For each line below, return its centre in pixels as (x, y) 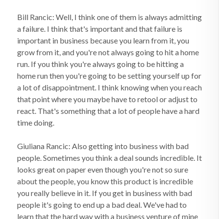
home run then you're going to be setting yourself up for (109, 76)
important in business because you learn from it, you (103, 40)
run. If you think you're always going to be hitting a (100, 64)
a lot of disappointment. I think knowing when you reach (109, 87)
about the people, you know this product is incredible (105, 181)
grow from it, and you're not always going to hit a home (108, 52)
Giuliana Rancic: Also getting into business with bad (103, 146)
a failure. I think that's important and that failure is (100, 29)
